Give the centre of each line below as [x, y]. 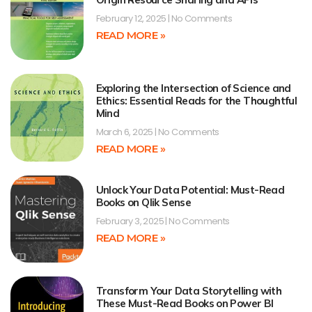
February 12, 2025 [132, 18]
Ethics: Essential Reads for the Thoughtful [196, 101]
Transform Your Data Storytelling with [189, 291]
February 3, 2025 [131, 221]
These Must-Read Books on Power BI [185, 304]
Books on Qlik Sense [143, 202]
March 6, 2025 [125, 132]
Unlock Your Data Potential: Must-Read [190, 189]
